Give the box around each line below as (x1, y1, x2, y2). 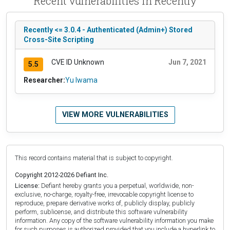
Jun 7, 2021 (168, 57, 206, 66)
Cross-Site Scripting (24, 35, 94, 44)
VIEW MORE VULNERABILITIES (62, 110, 168, 119)
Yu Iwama (65, 75, 98, 84)
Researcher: (24, 75, 65, 84)
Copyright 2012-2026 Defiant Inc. (15, 170, 108, 179)
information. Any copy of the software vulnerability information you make (15, 216, 214, 224)
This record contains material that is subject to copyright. (15, 154, 173, 162)
